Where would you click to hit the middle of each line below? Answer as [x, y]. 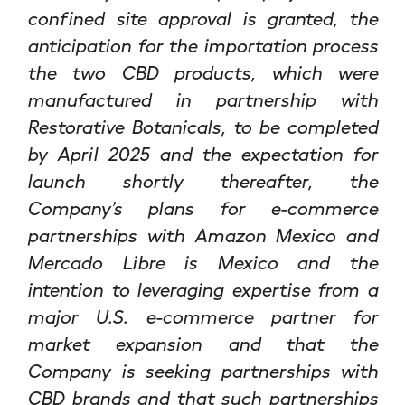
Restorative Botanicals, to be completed [202, 126]
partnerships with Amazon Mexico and [202, 235]
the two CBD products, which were [202, 72]
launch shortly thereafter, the [202, 180]
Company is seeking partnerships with [202, 370]
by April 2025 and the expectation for [202, 153]
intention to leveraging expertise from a [202, 289]
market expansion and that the [202, 343]
